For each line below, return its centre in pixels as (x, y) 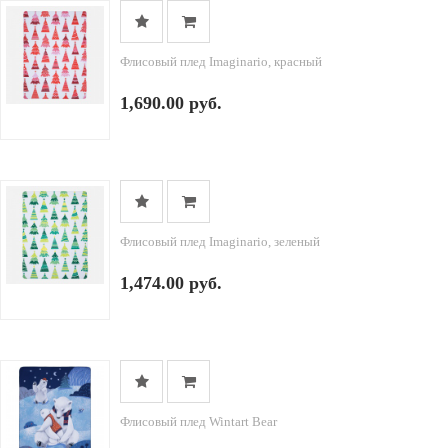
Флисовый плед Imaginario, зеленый (220, 241)
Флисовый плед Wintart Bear (198, 421)
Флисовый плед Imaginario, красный (221, 61)
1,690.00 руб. (171, 103)
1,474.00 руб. (171, 283)
